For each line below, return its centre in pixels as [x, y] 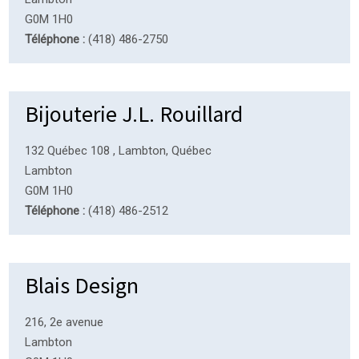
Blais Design [82, 284]
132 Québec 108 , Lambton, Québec [119, 150]
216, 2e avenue [65, 322]
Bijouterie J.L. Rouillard [134, 113]
